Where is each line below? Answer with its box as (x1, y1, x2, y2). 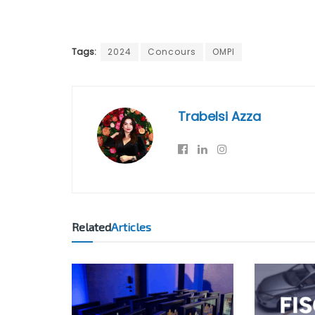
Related (72, 220, 111, 234)
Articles (111, 220, 151, 234)
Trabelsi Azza (178, 108, 261, 126)
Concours (148, 46, 196, 58)
